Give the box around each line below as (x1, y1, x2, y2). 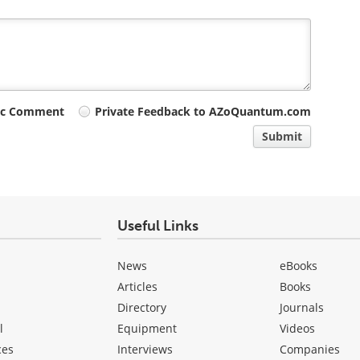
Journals (280, 300, 325, 316)
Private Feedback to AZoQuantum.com (95, 104, 312, 120)
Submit (262, 129, 303, 145)
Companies (280, 342, 341, 358)
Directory (117, 300, 166, 316)
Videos (280, 321, 316, 337)
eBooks (280, 258, 318, 274)
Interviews (117, 342, 173, 358)
